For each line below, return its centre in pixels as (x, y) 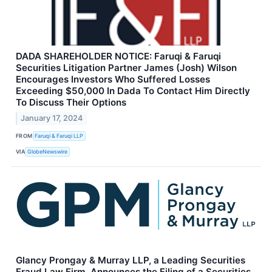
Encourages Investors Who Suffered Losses (113, 80)
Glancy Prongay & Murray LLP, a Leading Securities (131, 260)
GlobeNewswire (48, 152)
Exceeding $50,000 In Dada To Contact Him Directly (133, 91)
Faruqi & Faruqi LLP (59, 136)
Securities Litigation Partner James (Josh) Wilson (126, 68)
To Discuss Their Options (71, 103)
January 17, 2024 (52, 118)
